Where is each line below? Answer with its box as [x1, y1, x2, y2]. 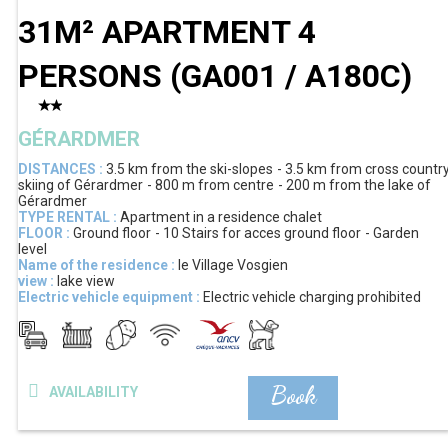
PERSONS [18, 57, 170, 96]
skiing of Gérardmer [18, 177, 143, 194]
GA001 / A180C [181, 57, 401, 96]
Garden [373, 225, 419, 242]
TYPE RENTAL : [18, 209, 117, 226]
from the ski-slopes [151, 161, 273, 178]
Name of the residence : [18, 257, 175, 274]
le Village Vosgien [178, 257, 288, 274]
